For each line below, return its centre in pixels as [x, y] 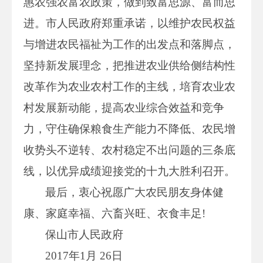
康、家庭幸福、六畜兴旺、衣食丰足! [114, 213]
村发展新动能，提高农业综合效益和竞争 [124, 107]
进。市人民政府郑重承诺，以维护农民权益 [129, 23]
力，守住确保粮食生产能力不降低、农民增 [129, 129]
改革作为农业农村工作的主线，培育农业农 [129, 86]
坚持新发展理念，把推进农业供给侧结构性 [129, 65]
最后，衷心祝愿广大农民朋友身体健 [135, 192]
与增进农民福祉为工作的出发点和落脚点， [129, 44]
